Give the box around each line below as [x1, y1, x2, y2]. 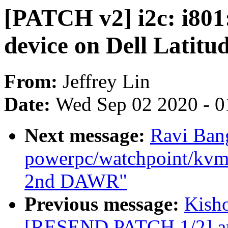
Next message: [24, 124, 150, 147]
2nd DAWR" [24, 170, 127, 192]
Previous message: [24, 193, 184, 215]
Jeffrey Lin [63, 70, 150, 93]
